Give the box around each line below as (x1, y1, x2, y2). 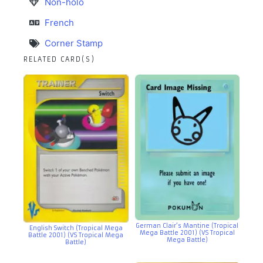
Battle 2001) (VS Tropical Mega (28, 231, 124, 239)
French (45, 17, 74, 29)
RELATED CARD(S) (23, 55, 95, 64)
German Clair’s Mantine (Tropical (136, 222, 239, 230)
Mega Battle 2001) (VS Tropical (139, 229, 235, 237)
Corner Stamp (45, 38, 103, 49)
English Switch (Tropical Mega (29, 224, 123, 232)
